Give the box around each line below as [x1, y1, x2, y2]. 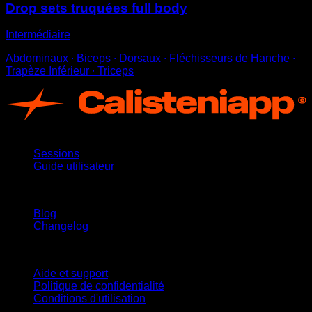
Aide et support [33, 267, 108, 279]
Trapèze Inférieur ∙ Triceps [6, 65, 134, 77]
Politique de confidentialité [33, 279, 164, 292]
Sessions [33, 147, 79, 159]
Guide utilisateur [33, 159, 114, 172]
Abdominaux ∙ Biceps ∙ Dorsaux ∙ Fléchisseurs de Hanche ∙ [6, 52, 295, 65]
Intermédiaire [6, 29, 70, 41]
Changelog [33, 219, 88, 232]
